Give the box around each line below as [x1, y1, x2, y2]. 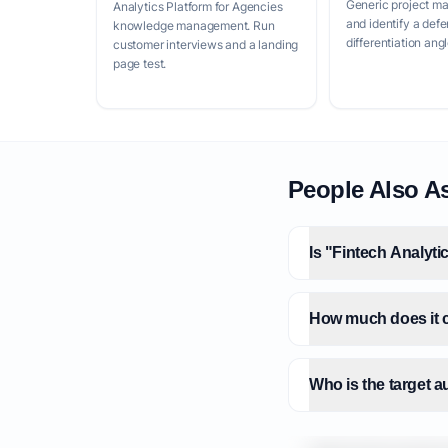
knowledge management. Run [113, 18, 275, 33]
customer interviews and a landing [113, 37, 299, 52]
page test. [113, 56, 167, 71]
